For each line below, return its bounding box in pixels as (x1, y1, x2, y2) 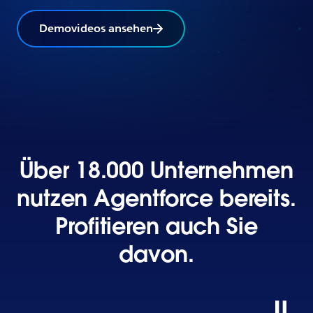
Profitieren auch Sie (55, 212, 258, 240)
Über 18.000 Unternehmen (20, 156, 293, 184)
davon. (119, 240, 194, 268)
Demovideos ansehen (39, 21, 153, 36)
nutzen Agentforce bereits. (17, 184, 296, 212)
